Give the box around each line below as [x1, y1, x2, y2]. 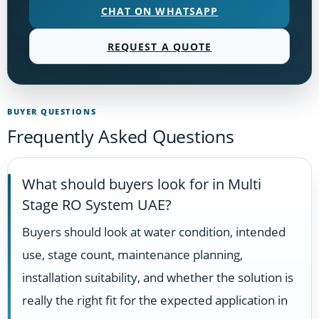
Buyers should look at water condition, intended [22, 224, 286, 241]
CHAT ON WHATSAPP [100, 4, 219, 18]
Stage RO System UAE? [22, 195, 172, 215]
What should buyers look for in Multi [22, 174, 261, 194]
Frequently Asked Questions [7, 124, 234, 149]
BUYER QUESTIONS [7, 106, 97, 117]
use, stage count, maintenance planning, [22, 246, 243, 263]
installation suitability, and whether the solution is [22, 269, 293, 286]
